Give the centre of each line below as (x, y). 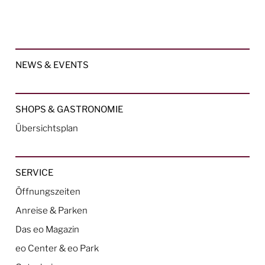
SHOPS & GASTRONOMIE (70, 109)
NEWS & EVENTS (52, 64)
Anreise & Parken (52, 210)
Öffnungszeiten (48, 191)
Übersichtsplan (47, 128)
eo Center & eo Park (57, 248)
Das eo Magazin (48, 229)
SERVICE (35, 172)
